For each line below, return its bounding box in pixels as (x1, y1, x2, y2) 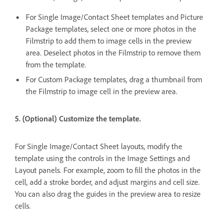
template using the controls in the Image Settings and (15, 153, 190, 164)
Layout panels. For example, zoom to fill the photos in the (15, 165, 201, 175)
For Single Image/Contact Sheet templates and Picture (26, 12, 203, 22)
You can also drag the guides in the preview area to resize (15, 189, 201, 199)
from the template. (26, 59, 86, 70)
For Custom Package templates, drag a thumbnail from (26, 74, 202, 85)
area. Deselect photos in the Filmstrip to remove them (26, 48, 201, 58)
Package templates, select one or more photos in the (26, 24, 196, 34)
